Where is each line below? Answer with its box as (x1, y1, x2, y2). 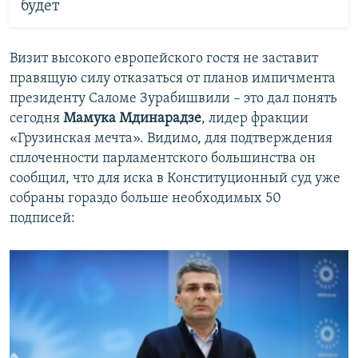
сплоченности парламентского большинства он (10, 151, 316, 167)
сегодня (10, 111, 63, 127)
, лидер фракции (201, 111, 308, 127)
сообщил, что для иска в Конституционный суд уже (10, 171, 340, 187)
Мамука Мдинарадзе (63, 111, 201, 127)
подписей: (10, 211, 75, 227)
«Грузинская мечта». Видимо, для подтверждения (10, 131, 332, 147)
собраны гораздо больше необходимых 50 (10, 191, 281, 207)
